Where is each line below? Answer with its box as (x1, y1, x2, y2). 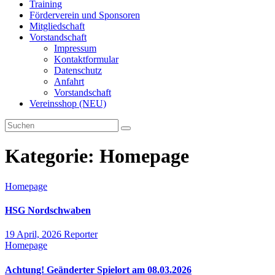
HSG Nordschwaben (5, 205, 91, 216)
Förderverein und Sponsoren (29, 10, 140, 20)
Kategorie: (5, 145, 99, 168)
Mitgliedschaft (29, 21, 85, 31)
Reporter (64, 229, 98, 240)
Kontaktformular (54, 54, 118, 64)
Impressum (54, 43, 96, 53)
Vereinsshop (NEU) (29, 98, 106, 109)
